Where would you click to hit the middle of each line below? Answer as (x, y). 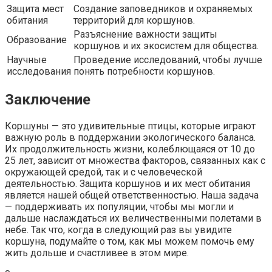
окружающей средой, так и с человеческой (104, 172)
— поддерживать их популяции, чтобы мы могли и (119, 206)
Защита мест (35, 8)
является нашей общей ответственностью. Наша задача (132, 195)
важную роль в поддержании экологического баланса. (130, 137)
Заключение (48, 99)
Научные (27, 59)
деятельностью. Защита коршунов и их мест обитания (127, 183)
